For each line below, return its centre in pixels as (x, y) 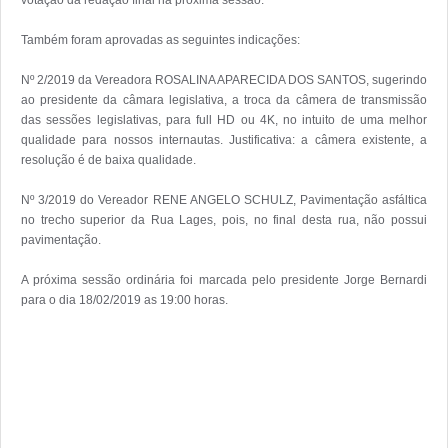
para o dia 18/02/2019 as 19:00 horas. (124, 299)
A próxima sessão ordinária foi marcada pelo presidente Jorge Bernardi (224, 279)
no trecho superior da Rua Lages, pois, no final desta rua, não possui (224, 219)
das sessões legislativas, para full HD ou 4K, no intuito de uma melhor (224, 119)
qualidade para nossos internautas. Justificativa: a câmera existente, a (224, 139)
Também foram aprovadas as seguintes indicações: (160, 39)
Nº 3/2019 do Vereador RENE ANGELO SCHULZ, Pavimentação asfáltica (224, 199)
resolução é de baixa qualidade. (108, 159)
